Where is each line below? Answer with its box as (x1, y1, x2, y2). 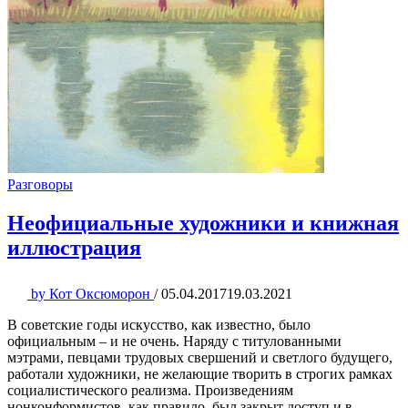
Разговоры (7, 176, 73, 192)
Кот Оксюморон (46, 285, 154, 301)
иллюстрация (7, 235, 141, 260)
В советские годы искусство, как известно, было (7, 316, 311, 332)
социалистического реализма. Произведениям (7, 382, 293, 398)
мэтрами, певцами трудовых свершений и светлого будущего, (7, 349, 393, 365)
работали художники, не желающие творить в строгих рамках (7, 365, 393, 382)
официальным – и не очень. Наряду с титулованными (7, 332, 342, 349)
